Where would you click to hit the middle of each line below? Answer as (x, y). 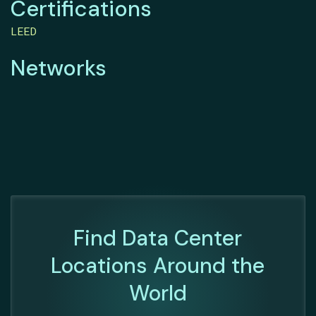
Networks (59, 68)
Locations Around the (158, 266)
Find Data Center (158, 238)
